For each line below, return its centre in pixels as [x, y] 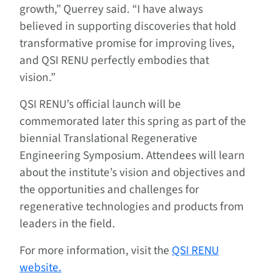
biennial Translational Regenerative [108, 138]
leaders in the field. [67, 223]
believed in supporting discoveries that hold [128, 26]
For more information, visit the [96, 250]
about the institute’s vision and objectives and [133, 172]
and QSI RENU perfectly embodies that [114, 60]
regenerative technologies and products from [132, 206]
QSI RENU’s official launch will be [100, 104]
